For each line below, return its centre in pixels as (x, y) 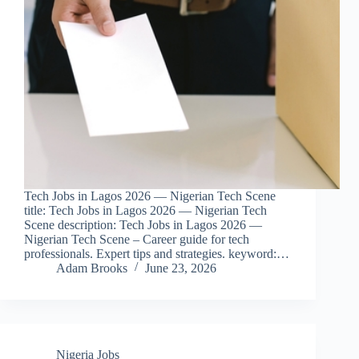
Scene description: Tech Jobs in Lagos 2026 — (143, 224)
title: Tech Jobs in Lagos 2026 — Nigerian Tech (145, 210)
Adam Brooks (92, 268)
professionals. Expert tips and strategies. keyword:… (157, 253)
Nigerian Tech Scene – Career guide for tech (137, 239)
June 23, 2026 (181, 268)
